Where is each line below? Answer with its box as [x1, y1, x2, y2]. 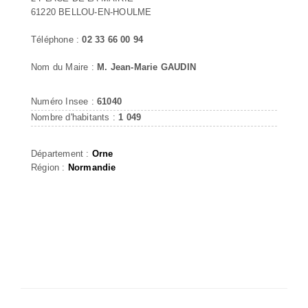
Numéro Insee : [31, 96, 97, 107]
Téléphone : [31, 34, 82, 45]
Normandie [67, 162, 116, 173]
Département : [31, 148, 92, 159]
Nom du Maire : [31, 61, 97, 72]
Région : [31, 162, 68, 173]
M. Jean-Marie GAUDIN [97, 61, 196, 72]
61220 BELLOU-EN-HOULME [31, 6, 152, 17]
